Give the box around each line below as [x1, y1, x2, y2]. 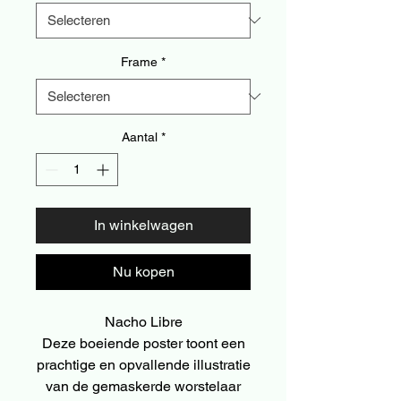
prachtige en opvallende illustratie [36, 355, 251, 373]
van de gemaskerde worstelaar [46, 377, 241, 395]
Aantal [121, 129, 158, 144]
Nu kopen [112, 262, 175, 280]
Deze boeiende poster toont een [41, 334, 245, 352]
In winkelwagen [93, 216, 193, 234]
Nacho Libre [104, 312, 183, 330]
